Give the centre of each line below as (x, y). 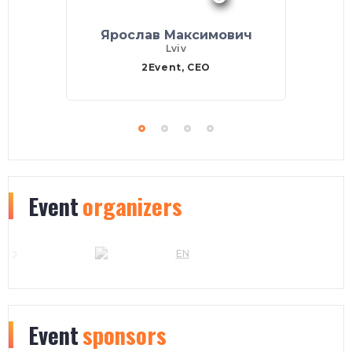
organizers (132, 206)
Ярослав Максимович (176, 35)
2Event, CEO (176, 68)
